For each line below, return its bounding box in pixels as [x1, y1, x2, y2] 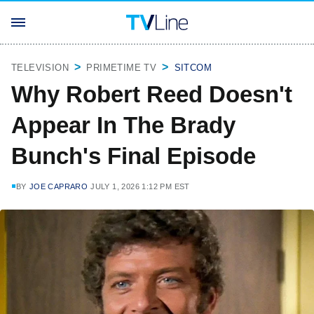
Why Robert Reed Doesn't [11, 81, 292, 107]
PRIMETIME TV [86, 62, 157, 73]
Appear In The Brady [11, 112, 235, 138]
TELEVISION [11, 62, 69, 73]
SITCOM [174, 62, 212, 73]
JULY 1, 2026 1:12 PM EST [90, 182, 190, 191]
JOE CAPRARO [29, 182, 88, 191]
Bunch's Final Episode [11, 143, 256, 169]
